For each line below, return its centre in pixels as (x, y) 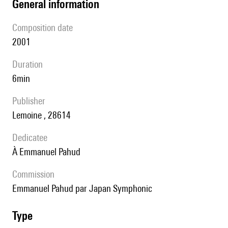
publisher (31, 101)
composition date (45, 28)
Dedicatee (33, 138)
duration (30, 64)
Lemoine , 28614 (44, 115)
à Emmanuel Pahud (49, 152)
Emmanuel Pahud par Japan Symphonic (84, 189)
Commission (36, 174)
